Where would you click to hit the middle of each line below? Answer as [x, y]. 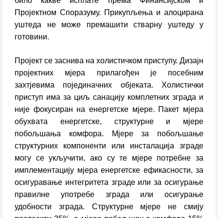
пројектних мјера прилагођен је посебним [109, 73]
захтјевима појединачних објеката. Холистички [109, 85]
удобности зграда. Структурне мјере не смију [109, 207]
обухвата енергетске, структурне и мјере [109, 121]
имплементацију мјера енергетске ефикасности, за [109, 170]
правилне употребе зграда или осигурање [109, 194]
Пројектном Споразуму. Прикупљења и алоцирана [109, 12]
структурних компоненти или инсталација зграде [109, 146]
